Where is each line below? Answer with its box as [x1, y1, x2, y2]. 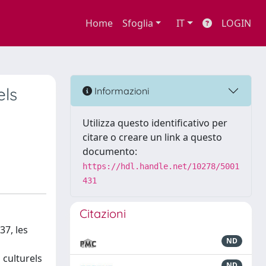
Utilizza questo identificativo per [83, 116, 227, 129]
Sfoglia [122, 17, 153, 30]
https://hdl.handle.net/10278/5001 [83, 161, 239, 171]
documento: [83, 145, 137, 158]
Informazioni [92, 84, 149, 97]
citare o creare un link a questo [83, 131, 222, 144]
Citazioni [80, 206, 126, 221]
